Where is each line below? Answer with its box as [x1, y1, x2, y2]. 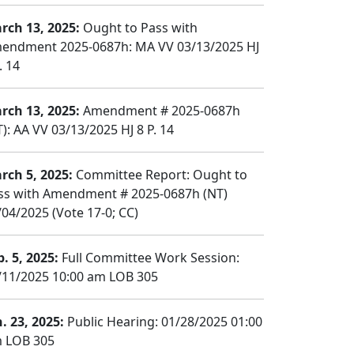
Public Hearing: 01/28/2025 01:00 [64, 313, 262, 330]
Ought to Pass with [80, 19, 198, 36]
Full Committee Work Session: [58, 249, 239, 266]
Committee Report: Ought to [73, 166, 247, 183]
